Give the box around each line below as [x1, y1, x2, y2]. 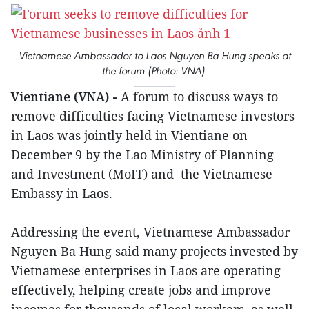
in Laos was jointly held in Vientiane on [11, 127, 248, 143]
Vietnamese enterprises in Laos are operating [11, 262, 281, 279]
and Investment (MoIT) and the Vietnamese [11, 166, 272, 182]
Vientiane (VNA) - [11, 88, 121, 105]
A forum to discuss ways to [121, 88, 278, 105]
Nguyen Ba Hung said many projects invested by [11, 243, 298, 259]
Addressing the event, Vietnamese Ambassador [11, 223, 290, 240]
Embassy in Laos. [11, 185, 116, 201]
